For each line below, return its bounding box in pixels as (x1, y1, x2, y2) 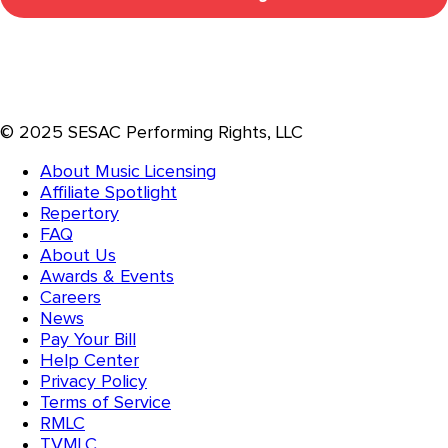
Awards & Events (40, 265, 174, 287)
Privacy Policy (40, 370, 147, 392)
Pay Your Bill (40, 328, 136, 350)
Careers (40, 286, 101, 308)
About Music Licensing (40, 160, 216, 182)
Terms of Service (40, 391, 171, 413)
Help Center (40, 349, 139, 371)
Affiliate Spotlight (40, 181, 177, 203)
